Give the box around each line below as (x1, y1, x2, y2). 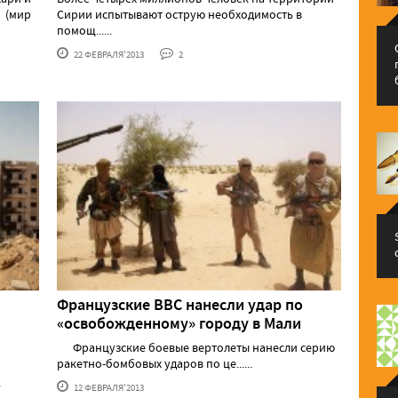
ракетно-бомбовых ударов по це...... (57, 355, 252, 372)
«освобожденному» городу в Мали (57, 313, 301, 335)
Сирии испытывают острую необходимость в (57, 5, 302, 22)
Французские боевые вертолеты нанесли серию (57, 339, 335, 356)
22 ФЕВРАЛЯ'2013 (72, 47, 144, 60)
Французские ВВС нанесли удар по (57, 294, 303, 316)
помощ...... (57, 21, 112, 38)
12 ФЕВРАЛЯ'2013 (72, 381, 144, 394)
